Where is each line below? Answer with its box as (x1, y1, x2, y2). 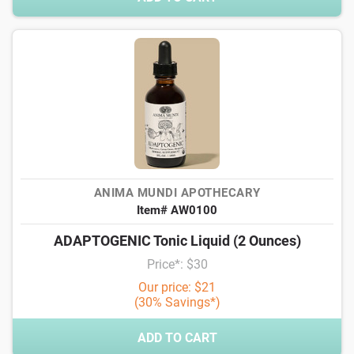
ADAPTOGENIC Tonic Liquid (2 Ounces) (53, 232, 301, 249)
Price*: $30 (146, 257, 208, 272)
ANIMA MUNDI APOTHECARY (93, 186, 261, 200)
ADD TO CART (137, 330, 217, 345)
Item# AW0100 (137, 203, 217, 217)
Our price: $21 (138, 280, 216, 295)
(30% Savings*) (134, 295, 220, 310)
